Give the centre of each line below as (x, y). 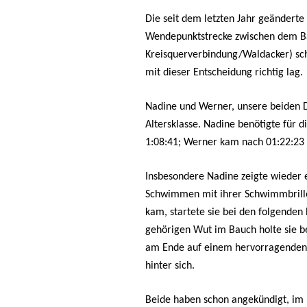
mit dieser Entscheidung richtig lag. (224, 73)
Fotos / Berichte (209, 27)
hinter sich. (170, 266)
